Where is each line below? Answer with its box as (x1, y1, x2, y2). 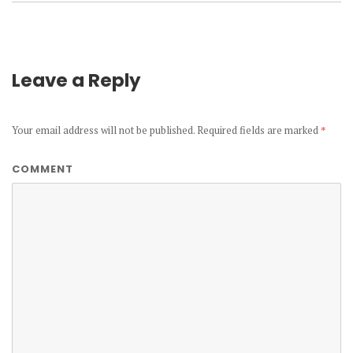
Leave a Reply (12, 68, 141, 94)
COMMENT (12, 162, 73, 177)
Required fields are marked (195, 123, 321, 138)
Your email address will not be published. (12, 123, 195, 138)
